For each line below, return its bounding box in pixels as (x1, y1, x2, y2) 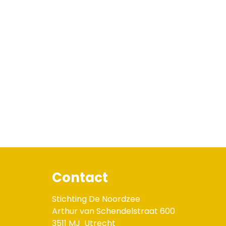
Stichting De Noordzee (52, 193, 140, 205)
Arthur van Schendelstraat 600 (52, 205, 175, 217)
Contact (52, 168, 108, 187)
